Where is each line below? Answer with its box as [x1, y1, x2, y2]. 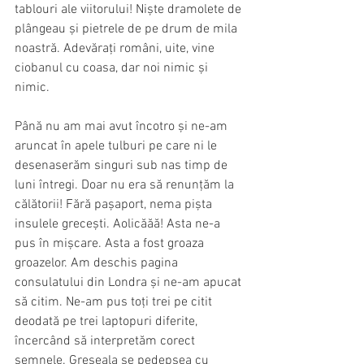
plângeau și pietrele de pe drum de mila [15, 20, 240, 37]
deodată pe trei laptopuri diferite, [15, 313, 201, 330]
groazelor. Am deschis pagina [15, 254, 181, 271]
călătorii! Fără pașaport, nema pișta [15, 196, 215, 213]
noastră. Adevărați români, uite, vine [15, 40, 218, 57]
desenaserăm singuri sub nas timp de [15, 157, 231, 174]
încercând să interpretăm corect [15, 332, 198, 349]
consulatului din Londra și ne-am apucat [15, 274, 245, 291]
